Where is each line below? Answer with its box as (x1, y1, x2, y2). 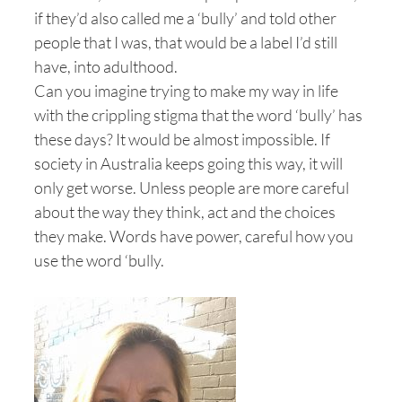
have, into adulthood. (34, 57, 178, 76)
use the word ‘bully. (34, 250, 164, 270)
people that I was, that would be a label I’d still (34, 32, 337, 52)
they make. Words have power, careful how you (34, 226, 354, 246)
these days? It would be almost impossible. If (34, 129, 330, 149)
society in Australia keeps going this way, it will (34, 153, 343, 173)
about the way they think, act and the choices (34, 202, 336, 222)
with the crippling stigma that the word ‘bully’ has (34, 105, 363, 125)
